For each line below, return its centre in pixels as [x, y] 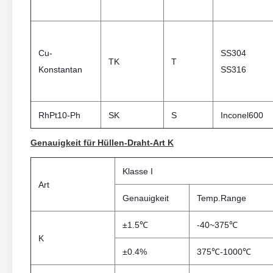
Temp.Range [222, 198]
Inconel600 [242, 115]
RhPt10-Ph [59, 115]
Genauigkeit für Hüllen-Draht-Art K [102, 143]
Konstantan [60, 69]
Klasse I [138, 171]
